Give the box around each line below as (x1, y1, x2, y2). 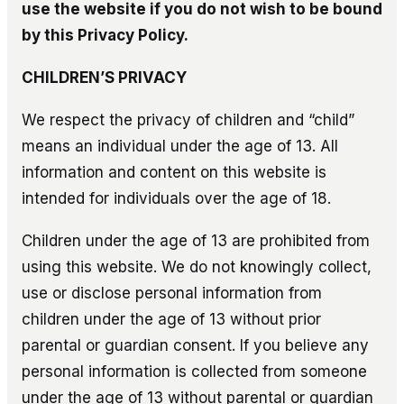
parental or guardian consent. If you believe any (22, 335, 369, 354)
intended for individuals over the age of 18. (22, 188, 331, 207)
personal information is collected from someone (22, 362, 367, 381)
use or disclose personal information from (22, 283, 322, 302)
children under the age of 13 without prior (22, 309, 321, 328)
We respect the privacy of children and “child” (22, 110, 354, 129)
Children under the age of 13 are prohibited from (22, 231, 370, 250)
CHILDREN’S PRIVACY (22, 68, 187, 87)
